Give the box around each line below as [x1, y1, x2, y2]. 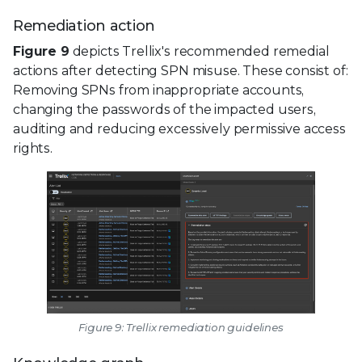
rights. [13, 141, 53, 157]
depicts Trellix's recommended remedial [69, 44, 330, 60]
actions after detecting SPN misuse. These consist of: [13, 63, 348, 79]
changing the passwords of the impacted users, [13, 102, 316, 118]
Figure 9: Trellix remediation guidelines [78, 320, 284, 334]
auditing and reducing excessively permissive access [13, 121, 346, 137]
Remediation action [13, 17, 156, 36]
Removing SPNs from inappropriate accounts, [13, 82, 305, 99]
